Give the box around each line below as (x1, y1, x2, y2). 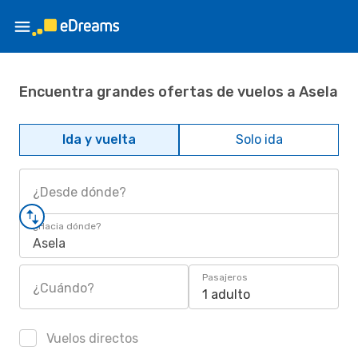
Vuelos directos (43, 331, 138, 346)
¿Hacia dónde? (33, 221, 101, 232)
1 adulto (202, 287, 250, 302)
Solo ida (235, 132, 283, 147)
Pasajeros (202, 272, 248, 283)
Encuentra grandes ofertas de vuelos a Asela (19, 82, 338, 101)
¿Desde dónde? (33, 185, 126, 200)
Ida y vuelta (62, 132, 136, 147)
